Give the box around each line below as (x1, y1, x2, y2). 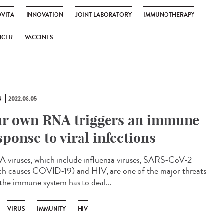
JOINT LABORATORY (75, 10, 132, 19)
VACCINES (25, 33, 53, 42)
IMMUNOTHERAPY (143, 10, 194, 19)
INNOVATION (26, 10, 63, 19)
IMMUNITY (37, 204, 66, 213)
